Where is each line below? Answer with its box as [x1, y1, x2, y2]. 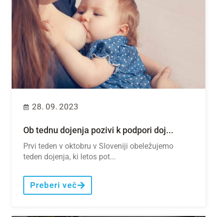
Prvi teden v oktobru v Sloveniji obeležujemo [23, 141, 173, 151]
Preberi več [30, 180, 77, 190]
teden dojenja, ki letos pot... [23, 152, 116, 162]
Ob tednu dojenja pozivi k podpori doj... [23, 125, 173, 136]
